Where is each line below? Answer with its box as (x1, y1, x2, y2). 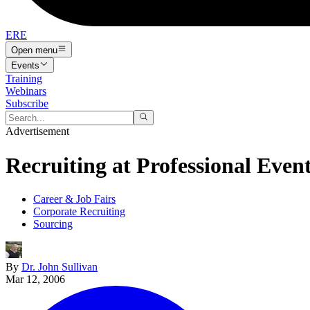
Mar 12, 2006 (6, 273, 65, 286)
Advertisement (6, 125, 69, 138)
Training (6, 72, 42, 84)
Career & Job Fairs (33, 193, 116, 206)
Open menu (11, 44, 57, 55)
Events (11, 60, 39, 71)
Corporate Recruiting (33, 206, 125, 218)
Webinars (6, 84, 46, 97)
